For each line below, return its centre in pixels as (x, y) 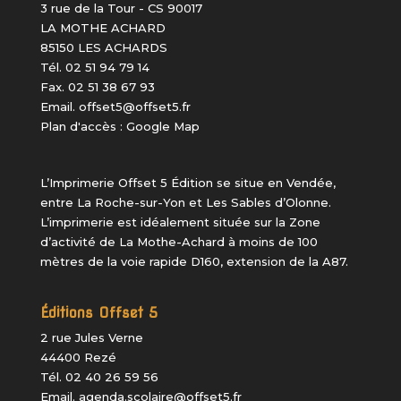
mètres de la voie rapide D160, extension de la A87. (194, 261)
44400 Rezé (78, 358)
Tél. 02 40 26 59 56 (99, 377)
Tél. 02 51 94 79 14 (94, 67)
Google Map (162, 126)
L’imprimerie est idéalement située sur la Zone (180, 222)
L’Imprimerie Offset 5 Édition (126, 182)
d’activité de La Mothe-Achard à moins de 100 (179, 241)
